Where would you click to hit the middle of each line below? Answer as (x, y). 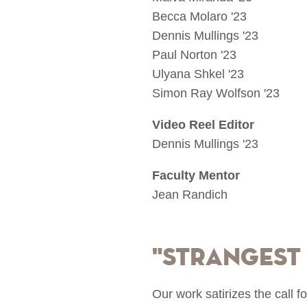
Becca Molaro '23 (199, 17)
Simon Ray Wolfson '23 (216, 94)
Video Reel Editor (203, 125)
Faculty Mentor (198, 176)
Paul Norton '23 (194, 55)
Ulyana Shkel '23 (198, 74)
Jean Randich (190, 195)
